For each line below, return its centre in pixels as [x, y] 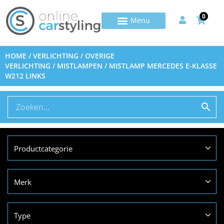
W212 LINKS [25, 76]
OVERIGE [100, 56]
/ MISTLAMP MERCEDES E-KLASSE [160, 66]
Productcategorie [43, 149]
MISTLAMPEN [80, 66]
